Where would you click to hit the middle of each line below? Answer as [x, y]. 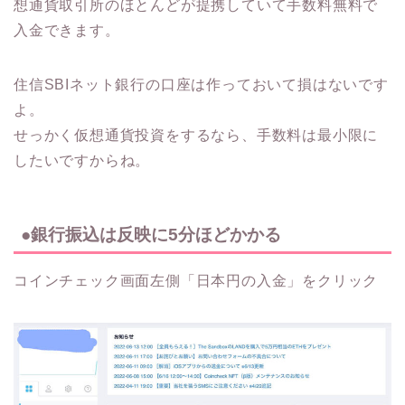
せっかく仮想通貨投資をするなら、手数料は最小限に [196, 135]
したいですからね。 [82, 160]
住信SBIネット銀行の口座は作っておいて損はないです [201, 84]
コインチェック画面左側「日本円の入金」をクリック [196, 281]
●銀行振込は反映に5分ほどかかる [151, 235]
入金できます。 [67, 30]
